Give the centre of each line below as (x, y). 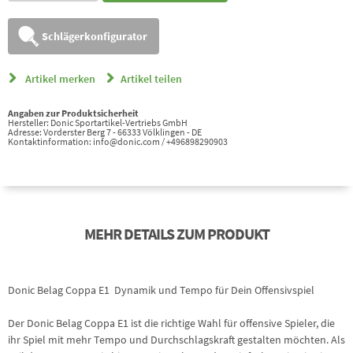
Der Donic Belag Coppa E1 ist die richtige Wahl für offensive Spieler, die (171, 323)
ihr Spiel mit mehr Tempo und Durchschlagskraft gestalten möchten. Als (176, 340)
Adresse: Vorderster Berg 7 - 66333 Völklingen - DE (105, 132)
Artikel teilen (151, 79)
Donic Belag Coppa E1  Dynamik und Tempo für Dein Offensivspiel (161, 290)
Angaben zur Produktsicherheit (73, 113)
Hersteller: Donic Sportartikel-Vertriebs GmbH (98, 123)
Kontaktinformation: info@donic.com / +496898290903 (118, 141)
